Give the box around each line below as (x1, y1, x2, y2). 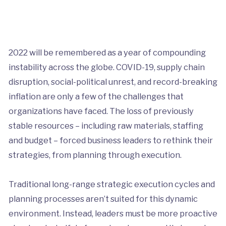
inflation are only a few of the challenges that (8, 91, 184, 101)
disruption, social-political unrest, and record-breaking (8, 76, 217, 87)
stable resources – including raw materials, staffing (8, 120, 203, 131)
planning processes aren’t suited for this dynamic (8, 193, 198, 204)
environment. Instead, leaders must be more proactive (8, 208, 217, 218)
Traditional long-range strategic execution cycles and (8, 179, 215, 189)
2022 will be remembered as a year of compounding (8, 47, 206, 58)
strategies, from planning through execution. (8, 149, 182, 160)
